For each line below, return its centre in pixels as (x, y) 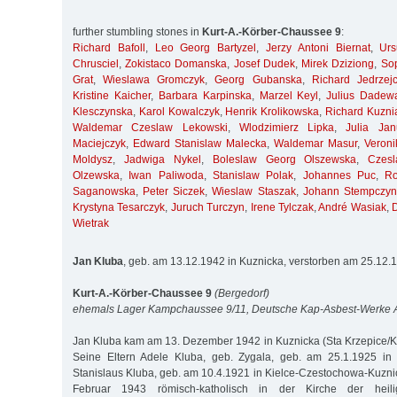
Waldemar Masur (315, 144)
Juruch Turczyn (208, 208)
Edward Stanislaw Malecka (200, 144)
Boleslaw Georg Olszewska (284, 160)
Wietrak (91, 224)
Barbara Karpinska (205, 96)
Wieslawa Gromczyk (154, 80)
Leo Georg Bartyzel (206, 48)
